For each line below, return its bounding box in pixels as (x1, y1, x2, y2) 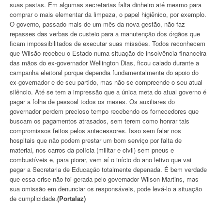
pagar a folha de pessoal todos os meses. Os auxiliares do (10, 96, 175, 106)
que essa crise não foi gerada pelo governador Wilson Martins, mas (10, 174, 199, 184)
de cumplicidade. (10, 193, 57, 203)
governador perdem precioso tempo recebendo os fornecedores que (10, 106, 199, 116)
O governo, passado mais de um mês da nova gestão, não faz (10, 19, 185, 29)
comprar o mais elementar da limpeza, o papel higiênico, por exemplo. (10, 9, 206, 19)
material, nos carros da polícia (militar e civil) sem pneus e (10, 145, 174, 155)
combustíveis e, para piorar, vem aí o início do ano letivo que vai (10, 155, 191, 164)
